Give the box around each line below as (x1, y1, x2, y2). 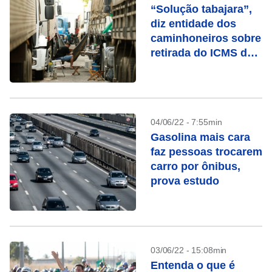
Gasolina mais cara (151, 131, 250, 143)
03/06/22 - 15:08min (151, 245, 227, 255)
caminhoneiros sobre (151, 32, 261, 44)
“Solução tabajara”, (151, 3, 252, 15)
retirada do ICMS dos (151, 47, 260, 59)
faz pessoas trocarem (151, 146, 262, 158)
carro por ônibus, (151, 160, 240, 172)
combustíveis (151, 61, 220, 73)
